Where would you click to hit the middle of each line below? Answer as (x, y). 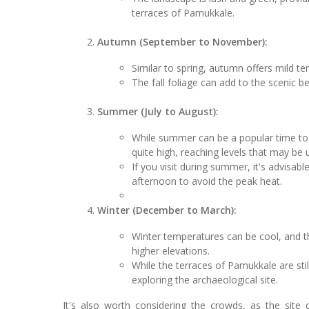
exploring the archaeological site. (205, 279)
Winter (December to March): (167, 210)
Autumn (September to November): (183, 41)
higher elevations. (171, 250)
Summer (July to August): (158, 111)
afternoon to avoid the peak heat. (207, 181)
